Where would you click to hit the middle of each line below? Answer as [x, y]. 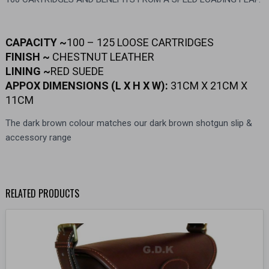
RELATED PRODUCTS [42, 194]
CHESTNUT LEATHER [102, 57]
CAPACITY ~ [36, 43]
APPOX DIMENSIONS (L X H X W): [86, 86]
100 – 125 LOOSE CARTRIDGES [140, 43]
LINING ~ [28, 71]
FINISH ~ [27, 57]
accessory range [38, 138]
